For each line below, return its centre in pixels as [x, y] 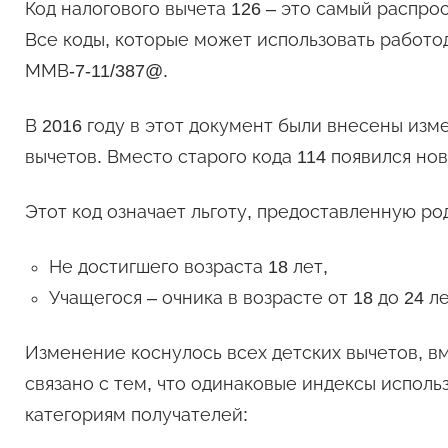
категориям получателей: [136, 415]
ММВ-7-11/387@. [96, 71]
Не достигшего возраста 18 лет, [188, 267]
